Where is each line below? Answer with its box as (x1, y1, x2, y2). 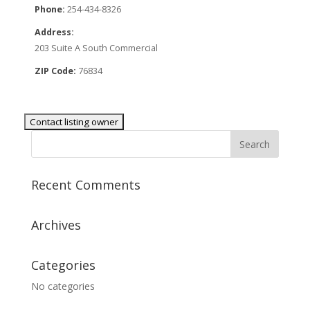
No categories (30, 280, 95, 293)
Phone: (34, 3, 65, 15)
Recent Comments (30, 176, 140, 193)
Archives (30, 217, 81, 233)
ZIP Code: (34, 65, 76, 77)
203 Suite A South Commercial (34, 42, 158, 54)
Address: (34, 26, 74, 38)
